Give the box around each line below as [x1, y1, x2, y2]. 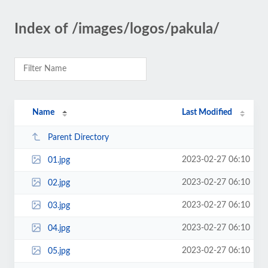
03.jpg [47, 201, 70, 210]
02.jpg [47, 178, 70, 187]
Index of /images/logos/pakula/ [14, 22, 220, 36]
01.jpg [47, 156, 70, 165]
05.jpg [47, 246, 70, 255]
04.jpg [47, 224, 70, 233]
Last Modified [182, 108, 233, 117]
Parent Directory [47, 133, 109, 142]
